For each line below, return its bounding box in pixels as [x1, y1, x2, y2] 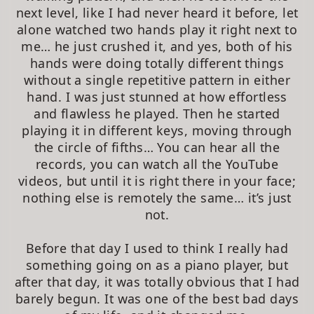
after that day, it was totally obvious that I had [14, 273, 300, 290]
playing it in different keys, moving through [22, 121, 292, 139]
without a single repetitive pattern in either [23, 71, 291, 88]
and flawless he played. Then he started [34, 104, 280, 122]
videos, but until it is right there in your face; [18, 172, 296, 189]
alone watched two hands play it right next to [16, 20, 298, 38]
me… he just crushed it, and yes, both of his [21, 37, 293, 55]
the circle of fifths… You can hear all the [34, 138, 280, 156]
